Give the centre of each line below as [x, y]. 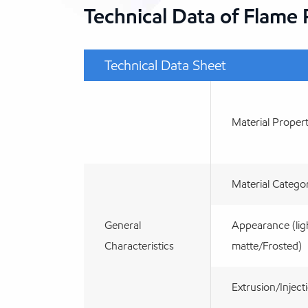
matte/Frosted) [267, 245]
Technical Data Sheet [165, 65]
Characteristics [139, 245]
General [123, 225]
